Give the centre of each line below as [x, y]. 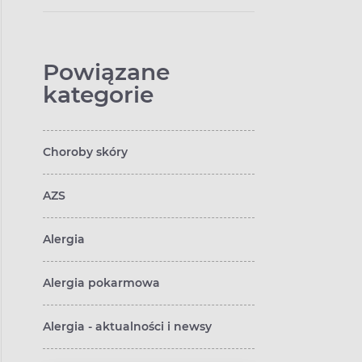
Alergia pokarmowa [101, 283]
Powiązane [106, 72]
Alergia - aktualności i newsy [127, 326]
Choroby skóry [85, 152]
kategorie [98, 95]
